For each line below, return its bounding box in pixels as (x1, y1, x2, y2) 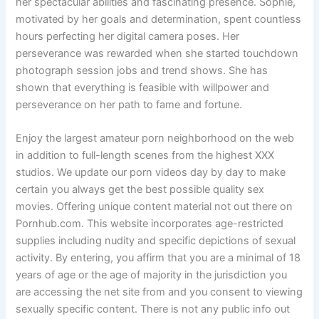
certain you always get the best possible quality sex (16, 182, 265, 196)
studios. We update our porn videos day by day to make (16, 165, 286, 179)
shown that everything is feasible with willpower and (16, 80, 270, 94)
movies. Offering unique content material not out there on (16, 199, 293, 213)
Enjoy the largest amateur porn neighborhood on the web (16, 131, 295, 145)
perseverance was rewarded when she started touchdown (16, 46, 299, 60)
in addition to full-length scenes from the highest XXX (16, 148, 275, 162)
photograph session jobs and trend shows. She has (16, 63, 268, 77)
